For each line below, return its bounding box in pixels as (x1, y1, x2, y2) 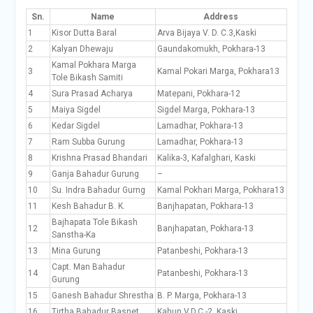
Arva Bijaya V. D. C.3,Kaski (156, 28, 256, 38)
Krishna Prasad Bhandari (51, 153, 147, 163)
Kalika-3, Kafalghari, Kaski (156, 153, 256, 163)
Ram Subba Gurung (51, 137, 125, 147)
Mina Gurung (51, 246, 101, 256)
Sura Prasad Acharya (51, 89, 133, 99)
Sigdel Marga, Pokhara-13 (156, 105, 255, 115)
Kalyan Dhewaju (51, 44, 113, 54)
